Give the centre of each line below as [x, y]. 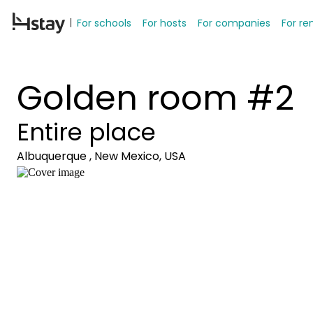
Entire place [86, 132]
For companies [234, 23]
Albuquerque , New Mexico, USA [101, 156]
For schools [104, 23]
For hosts [165, 23]
